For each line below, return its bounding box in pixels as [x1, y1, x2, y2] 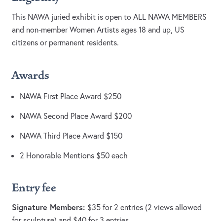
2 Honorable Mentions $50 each [20, 150, 128, 161]
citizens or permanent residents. [12, 37, 119, 48]
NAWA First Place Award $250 [20, 91, 121, 102]
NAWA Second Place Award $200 [20, 111, 132, 121]
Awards [12, 69, 49, 83]
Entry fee [12, 181, 56, 195]
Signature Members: [12, 202, 87, 213]
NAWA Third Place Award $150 [20, 131, 122, 141]
